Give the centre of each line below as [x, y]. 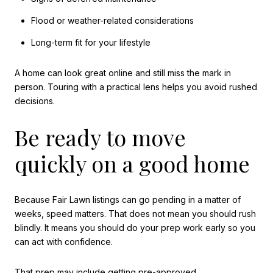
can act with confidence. [64, 242]
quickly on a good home [132, 163]
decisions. [35, 101]
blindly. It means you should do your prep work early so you [135, 228]
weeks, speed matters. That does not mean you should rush [135, 214]
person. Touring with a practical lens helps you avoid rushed [136, 87]
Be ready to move [100, 137]
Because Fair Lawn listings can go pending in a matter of [128, 200]
